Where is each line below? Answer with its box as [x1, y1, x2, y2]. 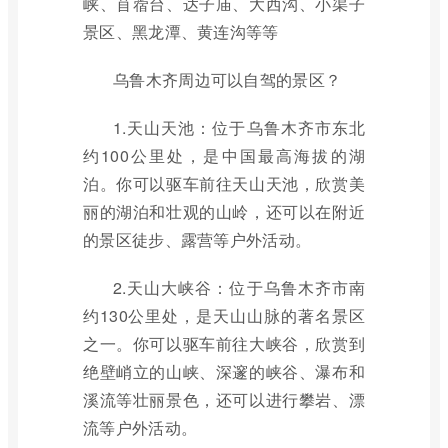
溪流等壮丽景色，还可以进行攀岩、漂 [83, 388, 365, 411]
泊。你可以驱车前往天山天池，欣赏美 [83, 172, 365, 195]
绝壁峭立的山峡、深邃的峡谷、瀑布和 [83, 360, 365, 383]
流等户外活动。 [83, 416, 198, 439]
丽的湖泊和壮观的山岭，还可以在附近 [83, 200, 365, 223]
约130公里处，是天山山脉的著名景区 [83, 304, 365, 327]
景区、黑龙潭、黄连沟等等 [83, 20, 279, 43]
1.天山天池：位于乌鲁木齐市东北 [113, 116, 365, 139]
